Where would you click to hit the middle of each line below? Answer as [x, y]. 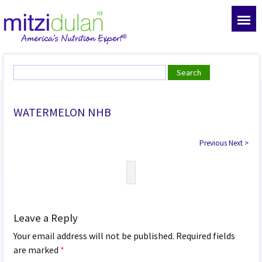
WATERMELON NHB [63, 112]
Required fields [206, 235]
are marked [37, 249]
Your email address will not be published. [94, 235]
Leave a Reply [46, 218]
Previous [213, 143]
